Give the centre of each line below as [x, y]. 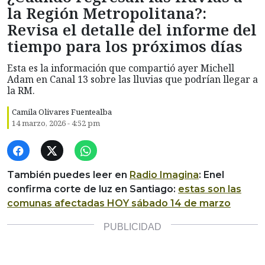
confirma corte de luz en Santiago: [93, 189]
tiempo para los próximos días [125, 47]
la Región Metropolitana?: [107, 14]
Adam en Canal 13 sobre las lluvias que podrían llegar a [132, 80]
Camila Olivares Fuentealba [62, 112]
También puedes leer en [68, 175]
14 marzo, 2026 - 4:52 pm [56, 123]
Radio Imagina [164, 175]
